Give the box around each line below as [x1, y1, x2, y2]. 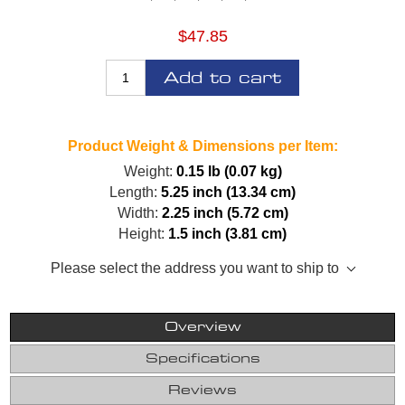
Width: [117, 204, 158, 221]
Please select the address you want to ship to [51, 259, 339, 276]
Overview [164, 320, 241, 334]
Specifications [145, 352, 260, 365]
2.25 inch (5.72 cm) [161, 204, 288, 221]
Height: [118, 225, 165, 241]
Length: [109, 184, 157, 200]
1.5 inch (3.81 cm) [168, 225, 287, 241]
